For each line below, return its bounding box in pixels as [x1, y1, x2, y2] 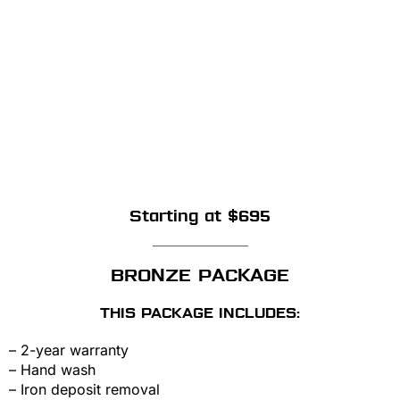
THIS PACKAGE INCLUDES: [100, 303, 300, 322]
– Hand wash [9, 360, 96, 379]
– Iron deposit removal [9, 379, 160, 398]
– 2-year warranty [9, 340, 129, 359]
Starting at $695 [129, 204, 271, 227]
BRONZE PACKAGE [111, 262, 289, 287]
